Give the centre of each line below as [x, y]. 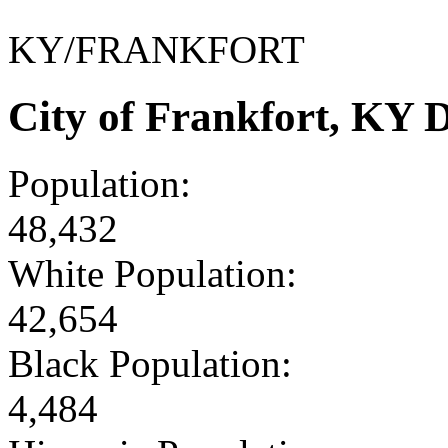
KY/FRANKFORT [156, 49]
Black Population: [150, 363]
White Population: [152, 273]
